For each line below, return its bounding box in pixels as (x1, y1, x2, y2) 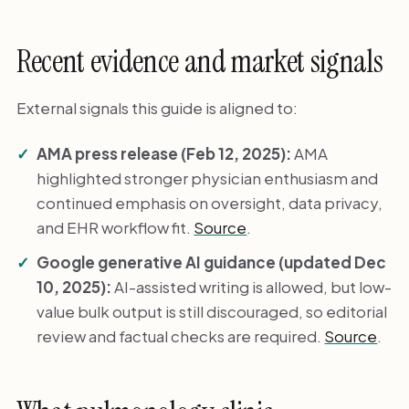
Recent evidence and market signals (16, 42, 383, 82)
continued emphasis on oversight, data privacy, (37, 192, 383, 213)
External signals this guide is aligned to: (16, 98, 298, 119)
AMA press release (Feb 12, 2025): (37, 142, 292, 163)
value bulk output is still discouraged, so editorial (37, 300, 388, 321)
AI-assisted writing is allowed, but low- (111, 276, 393, 297)
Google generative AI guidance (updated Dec (37, 251, 387, 272)
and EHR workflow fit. (37, 216, 194, 237)
